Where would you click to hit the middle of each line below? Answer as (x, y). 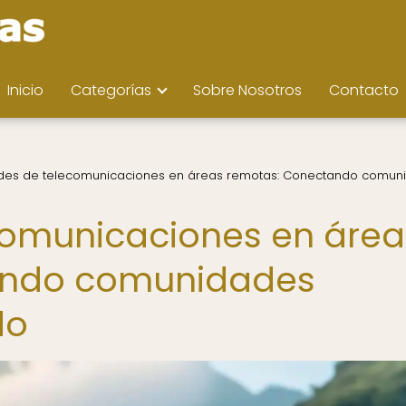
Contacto (364, 90)
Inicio (25, 90)
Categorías (111, 90)
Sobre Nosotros (247, 90)
